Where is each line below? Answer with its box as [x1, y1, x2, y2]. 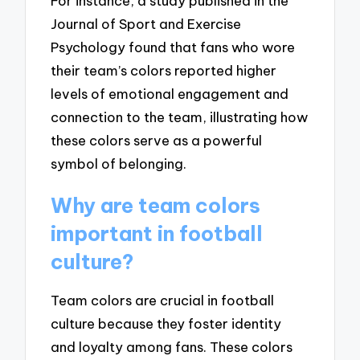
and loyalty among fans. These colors [51, 338, 293, 356]
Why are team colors [51, 192, 261, 219]
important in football [51, 220, 264, 247]
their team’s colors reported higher [51, 61, 277, 79]
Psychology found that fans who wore [51, 38, 296, 55]
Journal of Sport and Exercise [51, 14, 242, 32]
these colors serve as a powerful [51, 131, 263, 149]
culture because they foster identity [51, 315, 282, 333]
